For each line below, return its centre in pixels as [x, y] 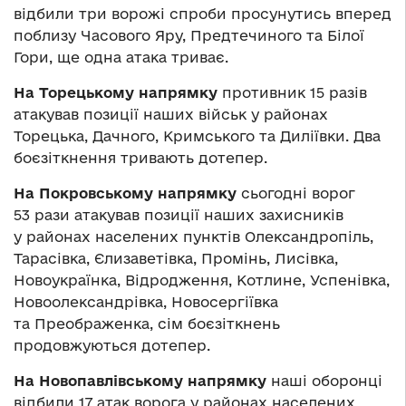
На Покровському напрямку [125, 193]
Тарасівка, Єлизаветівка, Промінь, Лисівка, [176, 259]
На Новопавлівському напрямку [140, 381]
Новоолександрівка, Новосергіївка [146, 302]
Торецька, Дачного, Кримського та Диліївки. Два [197, 136]
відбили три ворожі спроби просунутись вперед [203, 14]
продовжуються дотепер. [112, 346]
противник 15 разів [292, 93]
